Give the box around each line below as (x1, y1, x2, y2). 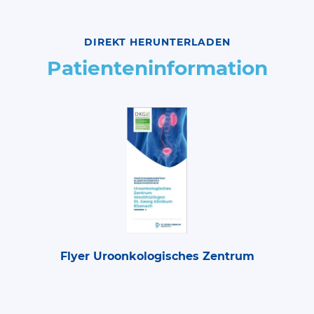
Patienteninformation (46, 56, 268, 81)
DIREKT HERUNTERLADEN (83, 36, 231, 49)
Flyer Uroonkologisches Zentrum (60, 250, 254, 264)
